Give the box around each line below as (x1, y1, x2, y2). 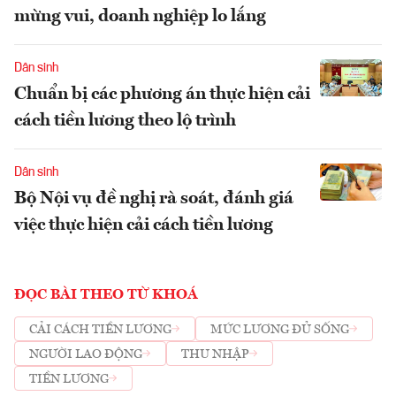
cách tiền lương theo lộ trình (14, 112, 236, 131)
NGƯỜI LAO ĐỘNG (29, 347, 142, 361)
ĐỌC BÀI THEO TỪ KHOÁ (14, 288, 198, 303)
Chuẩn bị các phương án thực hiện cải (14, 86, 310, 104)
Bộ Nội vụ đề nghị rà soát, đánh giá (14, 190, 293, 209)
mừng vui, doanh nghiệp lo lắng (14, 8, 266, 27)
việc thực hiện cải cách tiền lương (14, 217, 273, 235)
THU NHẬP (181, 347, 249, 361)
